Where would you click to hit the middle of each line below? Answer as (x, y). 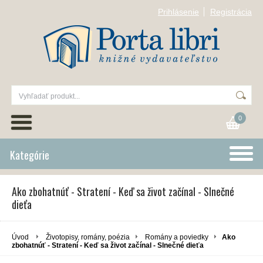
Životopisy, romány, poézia (88, 237)
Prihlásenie (178, 12)
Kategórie (30, 155)
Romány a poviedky (177, 237)
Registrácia (231, 12)
